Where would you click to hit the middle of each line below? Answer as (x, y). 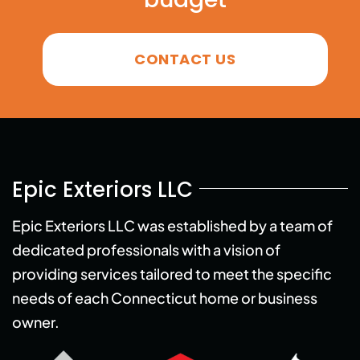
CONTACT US (185, 59)
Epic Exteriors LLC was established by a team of (172, 226)
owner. (35, 322)
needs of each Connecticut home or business (164, 298)
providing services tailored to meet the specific (172, 274)
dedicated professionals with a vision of (146, 250)
